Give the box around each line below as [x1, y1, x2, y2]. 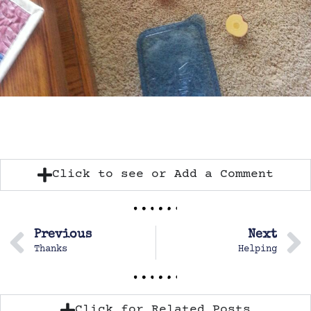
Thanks [34, 244, 67, 255]
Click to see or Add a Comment [52, 167, 274, 182]
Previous [34, 228, 92, 242]
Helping [238, 244, 277, 255]
